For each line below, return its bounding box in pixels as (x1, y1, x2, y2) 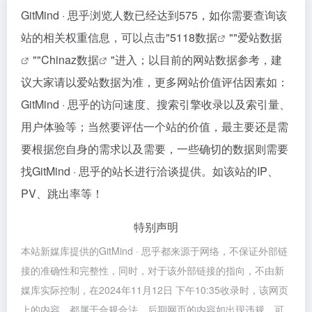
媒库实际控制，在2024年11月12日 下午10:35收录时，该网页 (21, 283, 288, 297)
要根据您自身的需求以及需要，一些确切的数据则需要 (21, 141, 288, 157)
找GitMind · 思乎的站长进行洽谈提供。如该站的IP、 (21, 163, 279, 179)
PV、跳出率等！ (21, 185, 103, 201)
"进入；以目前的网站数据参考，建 (111, 52, 282, 68)
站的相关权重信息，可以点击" (21, 29, 170, 45)
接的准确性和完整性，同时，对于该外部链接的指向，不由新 (21, 263, 284, 277)
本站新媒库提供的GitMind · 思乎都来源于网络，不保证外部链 (21, 244, 288, 258)
